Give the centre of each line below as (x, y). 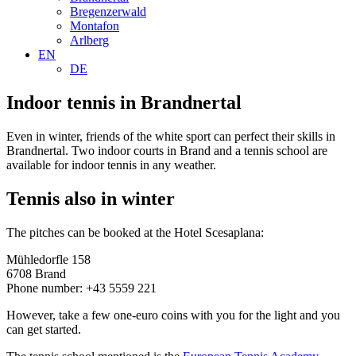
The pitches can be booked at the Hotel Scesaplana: (135, 232)
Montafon (95, 26)
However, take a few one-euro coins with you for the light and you (173, 315)
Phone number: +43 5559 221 (81, 288)
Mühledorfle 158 (48, 259)
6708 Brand (36, 273)
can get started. (44, 329)
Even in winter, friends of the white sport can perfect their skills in (171, 136)
